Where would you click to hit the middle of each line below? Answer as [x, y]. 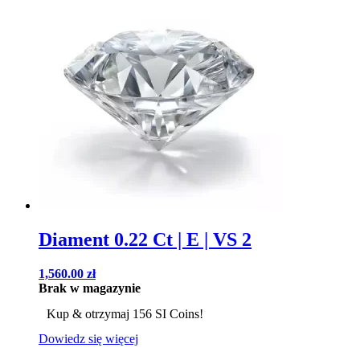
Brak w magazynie [90, 288]
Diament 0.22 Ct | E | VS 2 [145, 239]
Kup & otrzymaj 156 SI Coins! [125, 313]
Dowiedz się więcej [88, 338]
